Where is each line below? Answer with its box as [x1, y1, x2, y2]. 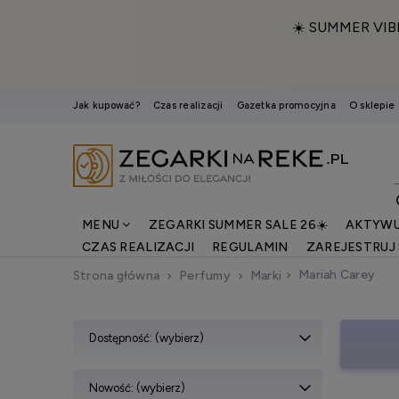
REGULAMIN [212, 239, 289, 255]
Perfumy [179, 267, 231, 283]
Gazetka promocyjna [236, 100, 336, 111]
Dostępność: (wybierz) [89, 330, 204, 345]
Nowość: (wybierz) [89, 380, 185, 395]
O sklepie [348, 100, 395, 111]
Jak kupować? [73, 100, 140, 111]
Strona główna [73, 267, 160, 283]
